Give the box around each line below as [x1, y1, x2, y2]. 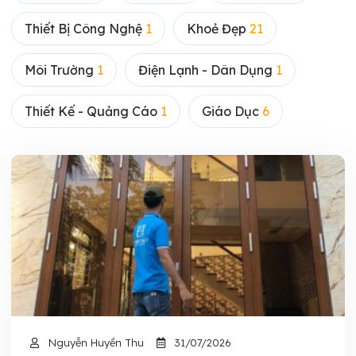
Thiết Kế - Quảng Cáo [25, 103, 161, 119]
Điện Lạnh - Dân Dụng [138, 62, 276, 78]
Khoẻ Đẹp [187, 21, 250, 37]
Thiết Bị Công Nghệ [25, 21, 145, 37]
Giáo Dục [202, 103, 262, 119]
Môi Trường [25, 62, 97, 78]
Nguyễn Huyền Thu [45, 336, 144, 349]
